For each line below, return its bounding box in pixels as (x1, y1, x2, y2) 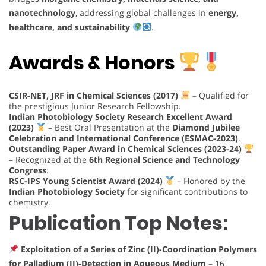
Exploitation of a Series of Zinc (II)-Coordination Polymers (20, 243, 257, 255)
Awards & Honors (9, 49, 179, 76)
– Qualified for (189, 90, 249, 102)
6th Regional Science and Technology (89, 154, 240, 166)
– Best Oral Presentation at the (45, 122, 172, 134)
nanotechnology (9, 7, 75, 18)
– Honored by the (174, 175, 245, 187)
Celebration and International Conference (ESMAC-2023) (9, 132, 238, 144)
